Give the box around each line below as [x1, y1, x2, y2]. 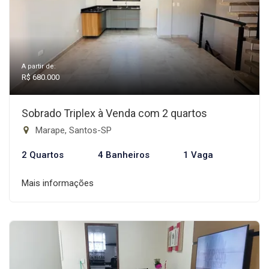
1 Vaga [183, 150, 214, 160]
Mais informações [22, 178, 94, 189]
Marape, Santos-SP [33, 125, 112, 136]
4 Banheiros [97, 150, 150, 160]
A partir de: [22, 62, 56, 70]
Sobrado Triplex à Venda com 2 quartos [22, 107, 207, 119]
